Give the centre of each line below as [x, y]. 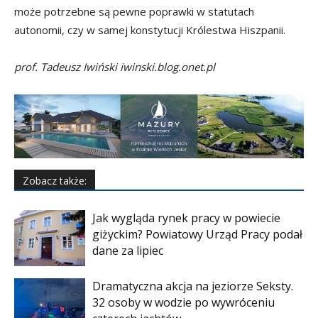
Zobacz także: [55, 181]
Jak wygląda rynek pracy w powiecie [186, 218]
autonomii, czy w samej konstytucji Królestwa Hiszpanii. [150, 30]
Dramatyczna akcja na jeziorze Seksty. [193, 286]
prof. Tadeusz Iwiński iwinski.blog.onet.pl [115, 67]
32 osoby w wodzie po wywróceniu [183, 303]
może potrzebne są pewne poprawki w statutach [134, 11]
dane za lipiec [128, 251]
